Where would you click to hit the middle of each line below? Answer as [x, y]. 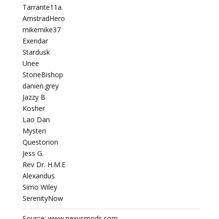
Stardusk [36, 52]
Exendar [35, 41]
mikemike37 [42, 30]
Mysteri [34, 131]
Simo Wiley [40, 187]
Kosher [34, 108]
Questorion [40, 142]
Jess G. [33, 153]
